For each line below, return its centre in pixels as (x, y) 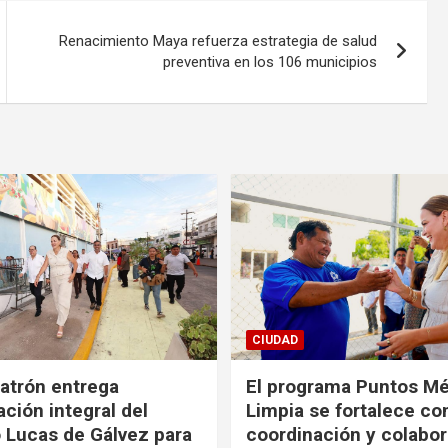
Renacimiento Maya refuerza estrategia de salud (218, 40)
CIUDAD (275, 339)
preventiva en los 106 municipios (270, 61)
